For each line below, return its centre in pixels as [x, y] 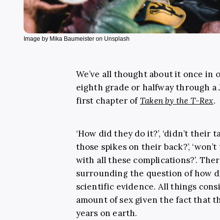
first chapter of [108, 100]
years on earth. [107, 213]
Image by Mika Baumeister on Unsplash [77, 39]
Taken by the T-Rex [177, 100]
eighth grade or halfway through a [147, 87]
